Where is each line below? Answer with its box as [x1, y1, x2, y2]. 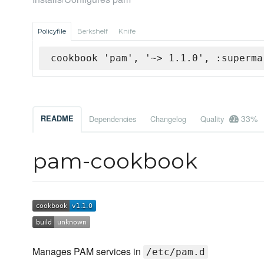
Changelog [150, 113, 186, 125]
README [41, 113, 74, 124]
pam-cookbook [32, 148, 197, 174]
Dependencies [89, 113, 136, 125]
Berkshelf [77, 27, 108, 36]
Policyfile [38, 27, 66, 36]
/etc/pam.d [146, 246, 205, 258]
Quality [200, 113, 226, 125]
